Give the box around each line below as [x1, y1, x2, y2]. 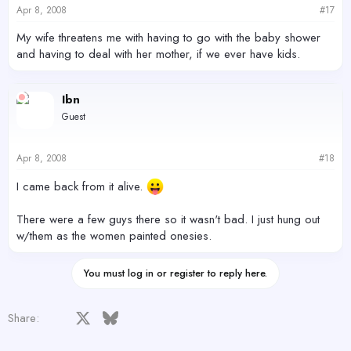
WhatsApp [254, 307, 308, 325]
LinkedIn [144, 307, 183, 325]
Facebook [62, 307, 113, 325]
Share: [8, 309, 39, 327]
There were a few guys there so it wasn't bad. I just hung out [16, 210, 320, 228]
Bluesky [117, 307, 154, 325]
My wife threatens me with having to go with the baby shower [16, 29, 320, 47]
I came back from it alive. [16, 177, 147, 195]
